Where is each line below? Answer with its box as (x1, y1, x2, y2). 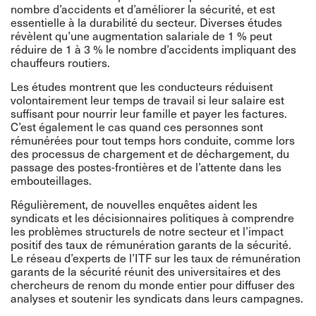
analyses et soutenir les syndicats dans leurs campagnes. (11, 289, 303, 306)
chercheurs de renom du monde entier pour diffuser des (11, 276, 295, 293)
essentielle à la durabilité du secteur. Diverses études (11, 13, 282, 30)
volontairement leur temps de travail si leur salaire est (11, 91, 284, 108)
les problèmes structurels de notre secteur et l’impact (11, 222, 284, 239)
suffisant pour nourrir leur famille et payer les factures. (11, 104, 287, 121)
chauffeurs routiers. (11, 54, 110, 71)
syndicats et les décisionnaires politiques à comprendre (11, 209, 294, 226)
